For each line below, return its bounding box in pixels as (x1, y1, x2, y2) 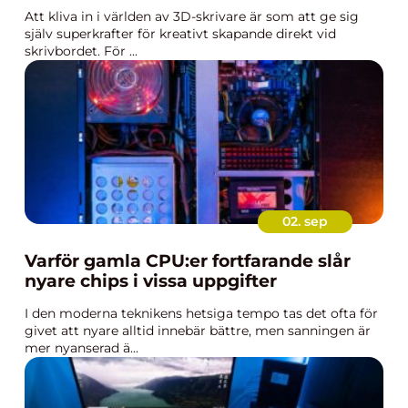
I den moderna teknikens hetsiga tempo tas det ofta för (25, 305, 378, 321)
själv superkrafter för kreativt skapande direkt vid (25, 25, 336, 42)
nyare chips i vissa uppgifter (25, 270, 277, 291)
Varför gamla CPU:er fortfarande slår (25, 250, 351, 271)
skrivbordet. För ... (25, 43, 138, 59)
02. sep (282, 213, 328, 229)
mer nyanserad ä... (25, 340, 138, 356)
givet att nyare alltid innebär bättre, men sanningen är (25, 322, 371, 339)
